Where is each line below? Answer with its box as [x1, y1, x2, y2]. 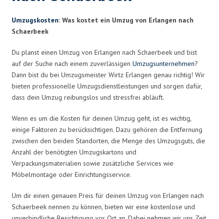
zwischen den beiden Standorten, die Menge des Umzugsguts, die [12, 136, 205, 145]
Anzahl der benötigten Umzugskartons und [12, 147, 136, 156]
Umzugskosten [12, 15, 59, 24]
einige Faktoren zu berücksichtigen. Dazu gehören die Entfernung [12, 125, 202, 134]
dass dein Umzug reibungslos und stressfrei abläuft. [12, 92, 164, 102]
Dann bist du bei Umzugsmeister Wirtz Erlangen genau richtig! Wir [12, 70, 205, 79]
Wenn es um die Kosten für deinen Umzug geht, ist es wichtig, [12, 113, 191, 123]
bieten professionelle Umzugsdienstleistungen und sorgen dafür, [12, 81, 202, 90]
